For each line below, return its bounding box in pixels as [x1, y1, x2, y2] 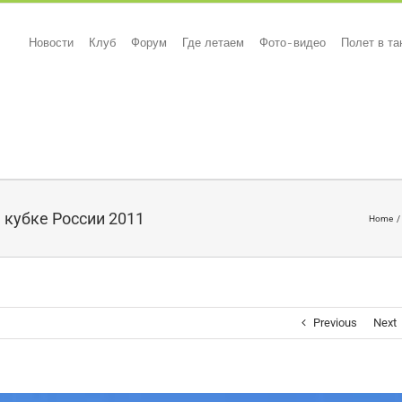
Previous [313, 316, 357, 329]
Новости [29, 35, 74, 49]
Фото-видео [259, 35, 326, 49]
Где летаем [182, 35, 244, 49]
